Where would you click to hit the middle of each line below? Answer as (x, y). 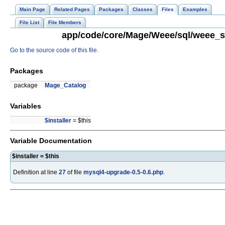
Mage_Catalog (65, 86)
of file (75, 172)
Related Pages (72, 9)
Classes (143, 9)
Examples (195, 9)
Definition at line (36, 172)
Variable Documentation (51, 140)
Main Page (32, 9)
